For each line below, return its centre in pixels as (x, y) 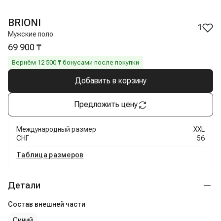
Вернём (25, 62)
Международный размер (56, 129)
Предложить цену (106, 104)
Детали (24, 185)
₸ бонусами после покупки (98, 62)
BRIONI (24, 23)
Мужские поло (31, 34)
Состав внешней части (47, 204)
